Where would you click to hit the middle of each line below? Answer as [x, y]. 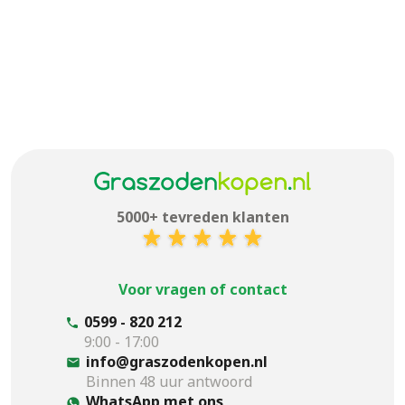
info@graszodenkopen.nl [177, 361]
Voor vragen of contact [202, 289]
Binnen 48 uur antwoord [169, 381]
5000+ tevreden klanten [202, 217]
